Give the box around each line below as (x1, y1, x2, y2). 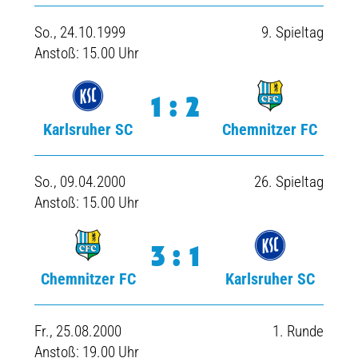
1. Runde (272, 322, 324, 340)
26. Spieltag (254, 173, 324, 191)
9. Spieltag (261, 23, 324, 42)
